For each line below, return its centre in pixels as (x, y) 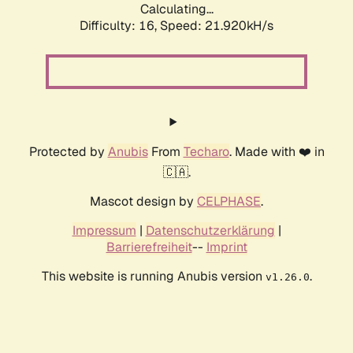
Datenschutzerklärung (210, 231)
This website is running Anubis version (153, 277)
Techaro (206, 152)
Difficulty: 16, (120, 26)
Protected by (68, 152)
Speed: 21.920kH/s (217, 26)
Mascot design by (143, 202)
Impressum (104, 231)
